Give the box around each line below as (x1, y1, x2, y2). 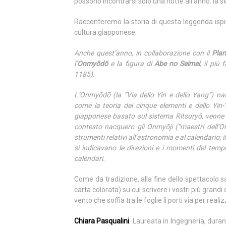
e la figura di (108, 60, 154, 68)
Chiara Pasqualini (74, 217, 130, 225)
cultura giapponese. (74, 28, 137, 36)
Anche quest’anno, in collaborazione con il (74, 49, 212, 57)
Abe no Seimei (154, 60, 200, 68)
